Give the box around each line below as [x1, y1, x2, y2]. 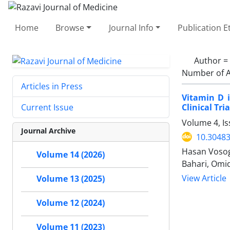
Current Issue [21, 102, 73, 113]
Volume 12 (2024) [36, 197, 105, 209]
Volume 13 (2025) [36, 173, 105, 185]
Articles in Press [21, 81, 83, 92]
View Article [182, 172, 226, 184]
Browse [55, 22, 85, 33]
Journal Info [108, 22, 154, 33]
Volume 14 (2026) [36, 149, 105, 161]
